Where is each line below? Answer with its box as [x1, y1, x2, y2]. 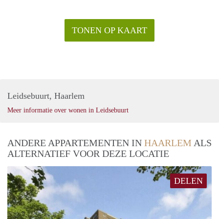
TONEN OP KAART [72, 25, 147, 35]
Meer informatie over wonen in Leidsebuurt [7, 106, 129, 114]
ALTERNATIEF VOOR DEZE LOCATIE [7, 148, 169, 159]
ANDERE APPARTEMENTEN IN [7, 137, 144, 148]
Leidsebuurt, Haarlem [7, 90, 85, 101]
